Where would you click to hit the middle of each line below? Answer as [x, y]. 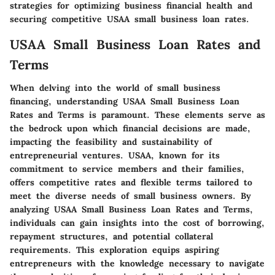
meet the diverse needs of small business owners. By [130, 196]
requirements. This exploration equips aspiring [114, 250]
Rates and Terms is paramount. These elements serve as [137, 115]
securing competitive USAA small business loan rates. [130, 19]
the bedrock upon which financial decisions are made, [130, 128]
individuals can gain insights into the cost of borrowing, [137, 223]
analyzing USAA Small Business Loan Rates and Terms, [131, 209]
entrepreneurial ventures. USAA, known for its [115, 155]
